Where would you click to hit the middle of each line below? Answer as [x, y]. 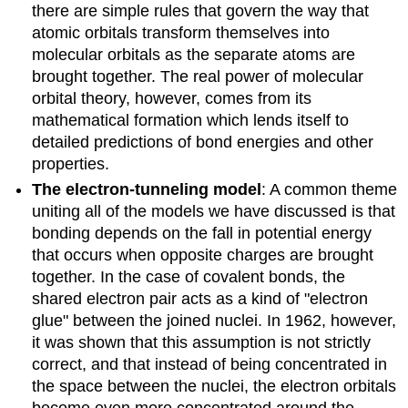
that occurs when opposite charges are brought [203, 255]
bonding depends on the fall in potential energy [202, 234]
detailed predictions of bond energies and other [203, 142]
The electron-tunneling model [147, 190]
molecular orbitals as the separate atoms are [194, 54]
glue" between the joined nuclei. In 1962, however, [214, 321]
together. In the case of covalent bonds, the [189, 277]
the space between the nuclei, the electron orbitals [214, 387]
